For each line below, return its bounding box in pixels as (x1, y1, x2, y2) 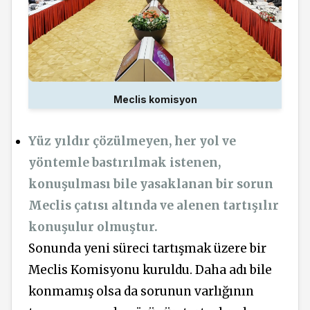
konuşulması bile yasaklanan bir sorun (28, 176, 273, 192)
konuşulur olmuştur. (28, 219, 158, 235)
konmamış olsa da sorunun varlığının (28, 284, 254, 300)
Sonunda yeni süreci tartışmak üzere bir (28, 241, 266, 257)
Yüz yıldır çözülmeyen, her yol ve (28, 134, 236, 149)
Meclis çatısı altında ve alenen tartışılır (28, 198, 279, 214)
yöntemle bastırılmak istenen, (28, 155, 221, 171)
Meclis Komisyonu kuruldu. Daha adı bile (28, 262, 272, 278)
